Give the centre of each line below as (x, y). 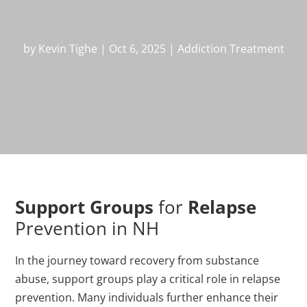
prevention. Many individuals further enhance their (147, 298)
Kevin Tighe (67, 49)
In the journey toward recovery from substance (137, 261)
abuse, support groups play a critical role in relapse (148, 279)
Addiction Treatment (231, 49)
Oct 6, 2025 (137, 49)
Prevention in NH (87, 229)
